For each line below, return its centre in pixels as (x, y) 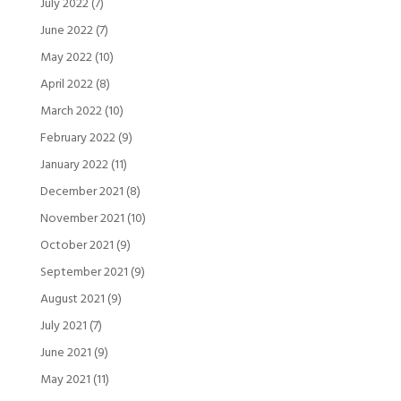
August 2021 (72, 299)
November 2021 (82, 218)
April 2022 (66, 84)
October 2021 (77, 245)
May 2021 (65, 380)
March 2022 (71, 111)
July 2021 (63, 326)
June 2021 (65, 353)
